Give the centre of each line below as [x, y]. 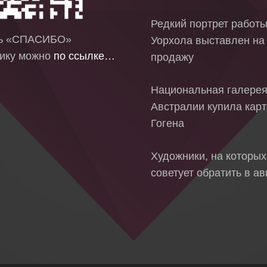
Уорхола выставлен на [208, 40]
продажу [172, 57]
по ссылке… [84, 56]
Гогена [167, 123]
